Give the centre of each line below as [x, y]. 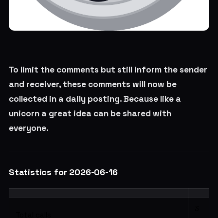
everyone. [28, 128]
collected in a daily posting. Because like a [95, 99]
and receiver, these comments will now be [92, 84]
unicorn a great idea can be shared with [90, 113]
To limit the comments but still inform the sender [108, 69]
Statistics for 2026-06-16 [63, 172]
